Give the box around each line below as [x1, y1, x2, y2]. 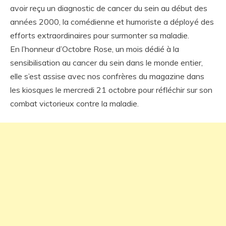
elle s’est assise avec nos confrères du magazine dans [10, 71, 204, 81]
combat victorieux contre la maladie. [10, 98, 139, 108]
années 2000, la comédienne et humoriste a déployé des [10, 17, 214, 27]
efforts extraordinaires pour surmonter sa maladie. [10, 30, 189, 40]
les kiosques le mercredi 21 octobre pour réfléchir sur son [10, 85, 212, 95]
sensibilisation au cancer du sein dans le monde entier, [10, 58, 203, 68]
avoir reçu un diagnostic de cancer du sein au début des [10, 3, 207, 13]
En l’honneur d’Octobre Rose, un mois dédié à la [10, 44, 179, 54]
